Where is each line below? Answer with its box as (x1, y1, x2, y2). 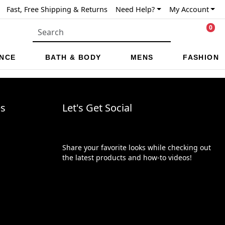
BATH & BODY (45, 53, 101, 61)
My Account (169, 5, 209, 14)
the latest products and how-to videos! (62, 152, 192, 162)
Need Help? (116, 5, 155, 14)
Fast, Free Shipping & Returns (7, 5, 108, 14)
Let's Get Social (62, 100, 132, 115)
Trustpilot (62, 170, 99, 182)
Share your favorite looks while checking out (62, 142, 211, 152)
